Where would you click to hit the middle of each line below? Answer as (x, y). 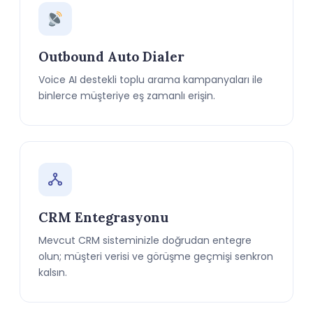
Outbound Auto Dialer (111, 57)
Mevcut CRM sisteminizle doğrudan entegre (145, 240)
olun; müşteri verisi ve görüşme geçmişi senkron (156, 256)
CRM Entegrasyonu (103, 217)
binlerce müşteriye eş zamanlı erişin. (127, 96)
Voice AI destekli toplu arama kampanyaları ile (151, 80)
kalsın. (53, 272)
